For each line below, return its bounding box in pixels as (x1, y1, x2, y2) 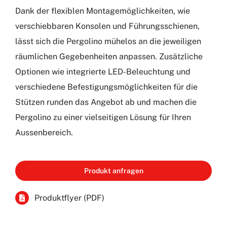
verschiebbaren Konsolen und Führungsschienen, (15, 21, 200, 31)
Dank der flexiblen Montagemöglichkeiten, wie (15, 6, 190, 16)
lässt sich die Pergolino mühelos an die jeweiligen (15, 36, 201, 46)
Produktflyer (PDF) (34, 193, 105, 203)
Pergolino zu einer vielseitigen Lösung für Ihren (15, 112, 191, 122)
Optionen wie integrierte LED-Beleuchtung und (15, 66, 191, 77)
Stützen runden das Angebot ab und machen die (15, 97, 197, 107)
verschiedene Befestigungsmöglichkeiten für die (15, 82, 198, 92)
